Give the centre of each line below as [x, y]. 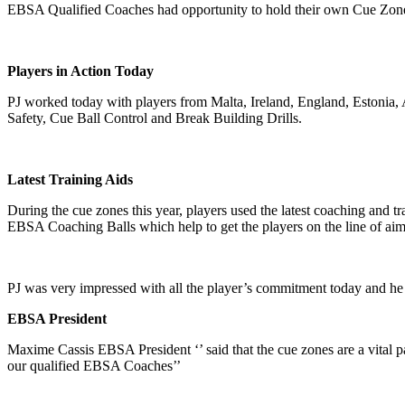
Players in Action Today [80, 71]
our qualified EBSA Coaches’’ [94, 365]
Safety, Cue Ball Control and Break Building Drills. [155, 118]
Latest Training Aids [70, 179]
